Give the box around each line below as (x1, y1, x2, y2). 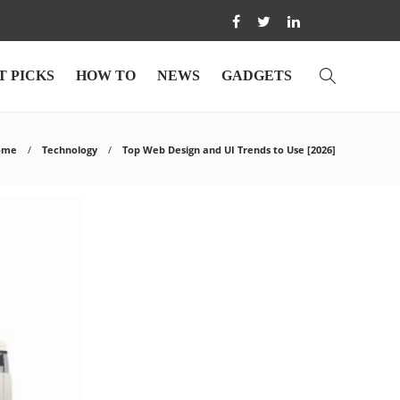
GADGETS (221, 68, 292, 83)
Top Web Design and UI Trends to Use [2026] (122, 143, 336, 156)
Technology (42, 143, 97, 156)
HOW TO (76, 68, 136, 83)
